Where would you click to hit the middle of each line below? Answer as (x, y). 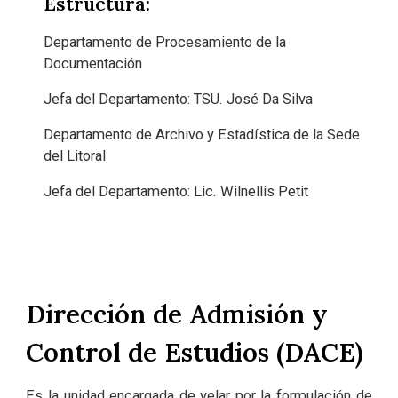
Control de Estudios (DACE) (195, 352)
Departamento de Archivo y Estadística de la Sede (202, 134)
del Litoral (75, 155)
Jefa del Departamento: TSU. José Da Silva (179, 99)
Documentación (93, 63)
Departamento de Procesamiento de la (165, 42)
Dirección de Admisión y (177, 314)
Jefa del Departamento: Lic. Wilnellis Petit (176, 191)
